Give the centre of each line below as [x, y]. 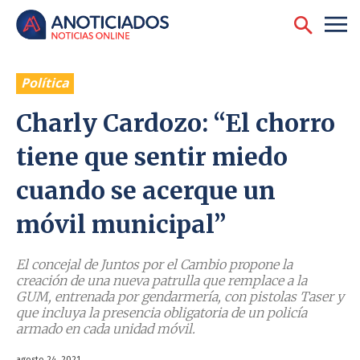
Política [45, 83]
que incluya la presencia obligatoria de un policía [162, 313]
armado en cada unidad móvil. [106, 329]
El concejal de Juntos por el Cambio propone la [154, 265]
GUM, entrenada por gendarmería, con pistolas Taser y [180, 297]
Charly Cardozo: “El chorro [176, 123]
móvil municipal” [121, 225]
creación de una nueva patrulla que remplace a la [162, 281]
